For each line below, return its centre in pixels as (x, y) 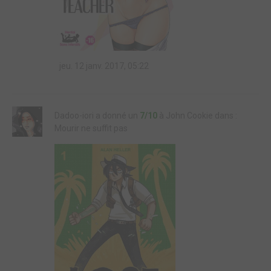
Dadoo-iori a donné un (97, 116)
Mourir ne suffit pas (91, 128)
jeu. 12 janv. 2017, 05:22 (103, 66)
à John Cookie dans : (197, 116)
